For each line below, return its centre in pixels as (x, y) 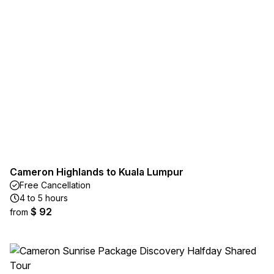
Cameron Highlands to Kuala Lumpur (97, 172)
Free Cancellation (55, 185)
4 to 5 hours (44, 198)
